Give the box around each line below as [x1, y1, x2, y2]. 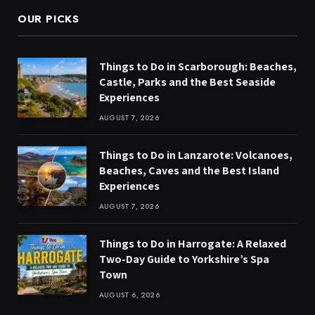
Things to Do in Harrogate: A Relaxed [99, 236, 286, 251]
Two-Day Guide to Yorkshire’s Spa [99, 251, 269, 266]
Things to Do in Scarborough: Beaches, [99, 58, 297, 74]
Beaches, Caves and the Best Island [99, 162, 279, 178]
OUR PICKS [18, 11, 79, 27]
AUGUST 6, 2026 [99, 289, 160, 300]
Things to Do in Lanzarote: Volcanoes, [99, 147, 292, 162]
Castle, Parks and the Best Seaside [99, 74, 276, 89]
